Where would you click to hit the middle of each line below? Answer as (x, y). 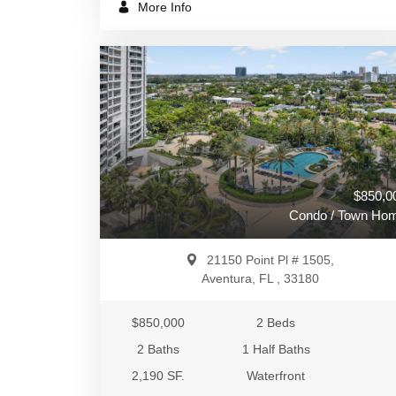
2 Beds (276, 323)
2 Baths (159, 349)
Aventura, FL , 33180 (260, 278)
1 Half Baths (276, 349)
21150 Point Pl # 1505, (270, 260)
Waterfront (276, 376)
